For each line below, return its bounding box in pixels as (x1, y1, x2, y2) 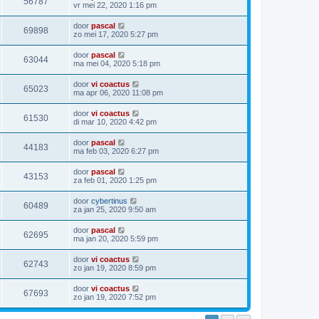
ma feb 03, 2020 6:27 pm (73, 146, 159, 155)
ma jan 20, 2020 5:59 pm (73, 234, 158, 243)
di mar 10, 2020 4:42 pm (73, 117, 157, 126)
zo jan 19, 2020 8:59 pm (73, 263, 156, 272)
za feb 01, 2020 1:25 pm (73, 175, 157, 184)
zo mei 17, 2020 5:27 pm (73, 29, 158, 38)
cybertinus (91, 196, 127, 205)
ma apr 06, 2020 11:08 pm (73, 88, 163, 97)
